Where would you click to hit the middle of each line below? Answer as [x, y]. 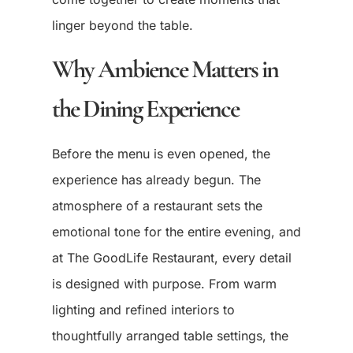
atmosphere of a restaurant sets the [157, 206]
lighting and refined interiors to [143, 310]
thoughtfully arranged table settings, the [170, 336]
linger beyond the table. [122, 25]
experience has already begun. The [156, 180]
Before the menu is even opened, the [161, 154]
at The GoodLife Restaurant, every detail [171, 258]
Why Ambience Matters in [165, 69]
